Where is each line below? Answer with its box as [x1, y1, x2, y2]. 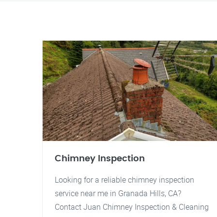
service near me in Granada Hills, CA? [55, 188, 181, 199]
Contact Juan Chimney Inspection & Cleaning [55, 201, 209, 212]
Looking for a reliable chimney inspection [55, 174, 194, 185]
